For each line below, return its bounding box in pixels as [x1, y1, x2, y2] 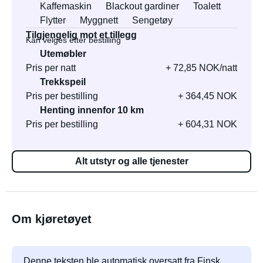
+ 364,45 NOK [178, 91, 237, 101]
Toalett [193, 1, 221, 11]
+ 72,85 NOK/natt [166, 63, 237, 73]
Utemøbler [40, 49, 86, 59]
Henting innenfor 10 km [40, 105, 144, 115]
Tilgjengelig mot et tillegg [26, 30, 137, 40]
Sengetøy [132, 15, 173, 25]
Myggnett [80, 15, 118, 25]
